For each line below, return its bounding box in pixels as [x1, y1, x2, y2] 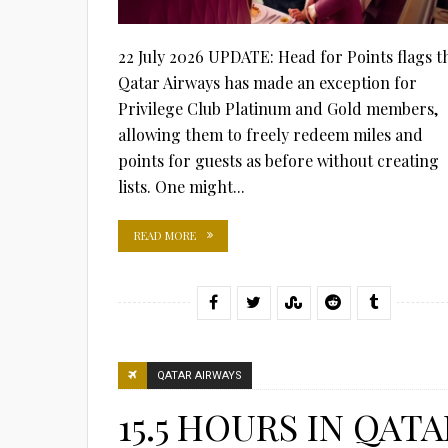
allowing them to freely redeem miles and [118, 123, 423, 145]
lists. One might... [118, 175, 245, 197]
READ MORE [134, 227, 196, 243]
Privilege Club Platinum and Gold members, [118, 97, 438, 119]
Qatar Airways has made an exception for [118, 71, 417, 93]
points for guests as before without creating [118, 149, 439, 171]
